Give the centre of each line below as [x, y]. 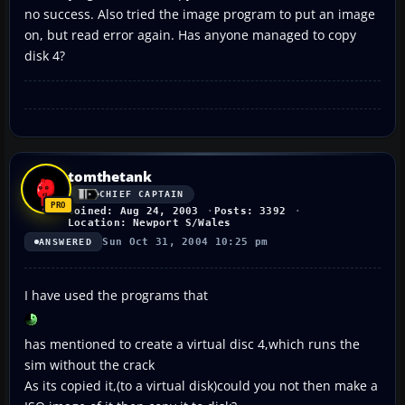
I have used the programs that [116, 295]
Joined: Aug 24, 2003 [133, 211]
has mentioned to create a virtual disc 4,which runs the [192, 344]
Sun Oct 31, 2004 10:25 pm [185, 241]
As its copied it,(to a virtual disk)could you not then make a [201, 385]
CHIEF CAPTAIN [142, 194]
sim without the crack [89, 364]
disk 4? [45, 55]
